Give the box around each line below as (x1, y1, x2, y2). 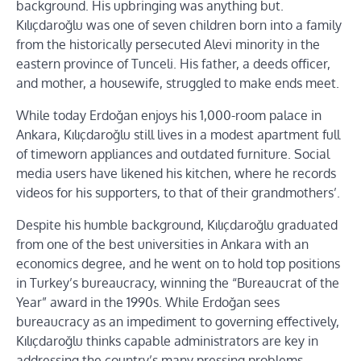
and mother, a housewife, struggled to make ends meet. (16, 74, 339, 91)
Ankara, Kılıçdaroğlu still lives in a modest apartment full (16, 126, 340, 143)
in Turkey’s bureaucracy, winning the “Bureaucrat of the (16, 274, 339, 291)
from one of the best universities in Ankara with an (16, 235, 309, 252)
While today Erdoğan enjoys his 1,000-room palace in (16, 106, 322, 123)
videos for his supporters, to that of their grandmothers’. (16, 184, 340, 201)
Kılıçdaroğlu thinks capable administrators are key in (16, 332, 318, 349)
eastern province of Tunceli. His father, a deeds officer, (16, 55, 330, 72)
